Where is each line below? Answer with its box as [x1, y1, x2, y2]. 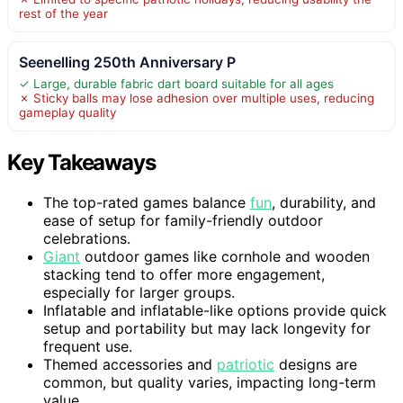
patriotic [217, 354, 274, 373]
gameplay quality [19, 104, 116, 120]
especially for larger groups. [43, 282, 235, 301]
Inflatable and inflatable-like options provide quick [43, 300, 387, 319]
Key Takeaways [7, 148, 156, 175]
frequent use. [43, 336, 132, 355]
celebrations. [43, 228, 130, 247]
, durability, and [272, 193, 376, 211]
